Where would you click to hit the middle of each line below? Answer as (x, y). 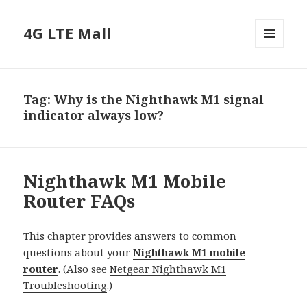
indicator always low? (94, 115)
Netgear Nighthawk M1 (168, 269)
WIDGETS (275, 77)
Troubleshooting (65, 285)
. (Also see (84, 269)
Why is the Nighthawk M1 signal (159, 100)
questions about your (78, 253)
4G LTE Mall (67, 33)
